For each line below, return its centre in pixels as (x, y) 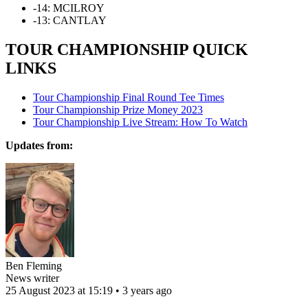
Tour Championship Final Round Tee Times (129, 97)
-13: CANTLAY (70, 20)
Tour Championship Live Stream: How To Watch (140, 122)
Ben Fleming (34, 265)
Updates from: (39, 145)
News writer (32, 278)
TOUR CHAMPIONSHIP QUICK (127, 49)
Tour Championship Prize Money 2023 (118, 109)
